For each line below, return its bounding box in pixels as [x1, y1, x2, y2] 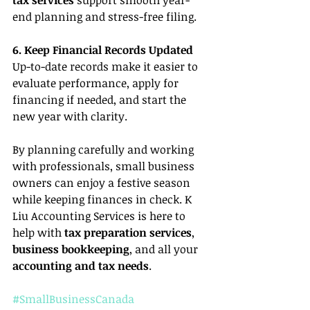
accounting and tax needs [12, 257, 149, 273]
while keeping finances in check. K [12, 191, 194, 207]
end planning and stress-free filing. [12, 8, 197, 24]
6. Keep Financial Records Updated [12, 42, 193, 57]
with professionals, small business [12, 158, 197, 174]
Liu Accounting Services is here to [12, 208, 188, 224]
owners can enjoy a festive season [12, 174, 193, 190]
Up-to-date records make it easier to [12, 58, 201, 74]
